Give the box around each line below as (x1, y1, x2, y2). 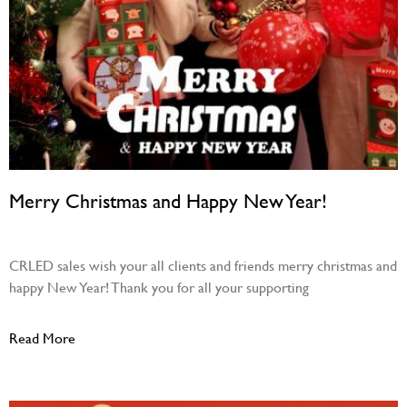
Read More (9, 327, 75, 348)
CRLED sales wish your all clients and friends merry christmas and (9, 254, 397, 275)
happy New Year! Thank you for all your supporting (9, 276, 309, 297)
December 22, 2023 (9, 225, 123, 242)
